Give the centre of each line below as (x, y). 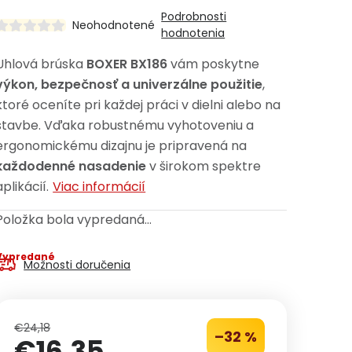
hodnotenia (193, 33)
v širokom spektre (204, 166)
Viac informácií (99, 187)
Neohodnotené (114, 25)
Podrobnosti (194, 16)
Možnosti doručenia (77, 265)
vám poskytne (214, 64)
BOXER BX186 (127, 64)
